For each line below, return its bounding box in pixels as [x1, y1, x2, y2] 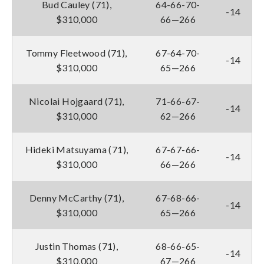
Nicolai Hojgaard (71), [29, 95, 124, 107]
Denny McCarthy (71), [29, 192, 124, 203]
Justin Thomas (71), [35, 240, 118, 252]
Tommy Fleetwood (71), [26, 47, 127, 58]
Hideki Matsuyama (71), [25, 143, 128, 155]
